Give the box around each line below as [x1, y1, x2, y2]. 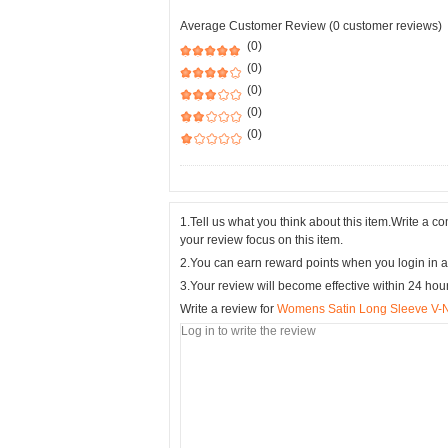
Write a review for [180, 302, 277, 316]
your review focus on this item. [180, 233, 343, 247]
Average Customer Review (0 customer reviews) [180, 19, 442, 33]
